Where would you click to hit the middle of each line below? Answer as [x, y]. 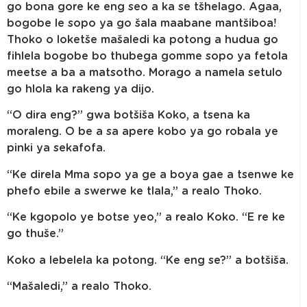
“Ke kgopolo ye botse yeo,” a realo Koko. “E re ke [146, 218]
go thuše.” [35, 234]
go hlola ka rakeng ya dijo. [81, 89]
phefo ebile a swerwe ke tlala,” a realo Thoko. [134, 191]
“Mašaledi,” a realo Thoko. [79, 286]
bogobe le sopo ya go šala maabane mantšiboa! [142, 24]
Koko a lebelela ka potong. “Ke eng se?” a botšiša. [148, 260]
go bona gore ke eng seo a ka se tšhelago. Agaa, [144, 7]
